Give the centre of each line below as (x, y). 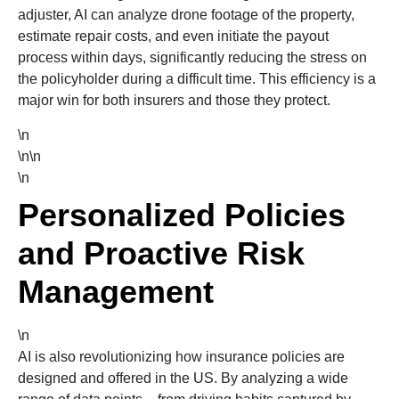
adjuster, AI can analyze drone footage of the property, (186, 15)
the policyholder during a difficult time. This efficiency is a (197, 79)
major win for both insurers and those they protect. (174, 101)
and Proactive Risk (161, 253)
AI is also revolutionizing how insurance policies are (181, 356)
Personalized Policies (182, 215)
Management (116, 291)
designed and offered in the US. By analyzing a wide (183, 378)
